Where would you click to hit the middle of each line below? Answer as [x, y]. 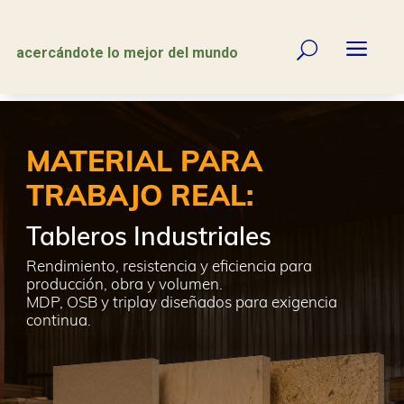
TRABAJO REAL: [140, 195]
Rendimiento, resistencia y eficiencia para [169, 266]
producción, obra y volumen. [124, 284]
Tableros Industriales [149, 236]
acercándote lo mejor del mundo [127, 52]
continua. [59, 320]
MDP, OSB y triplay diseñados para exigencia [182, 302]
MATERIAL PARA [144, 161]
